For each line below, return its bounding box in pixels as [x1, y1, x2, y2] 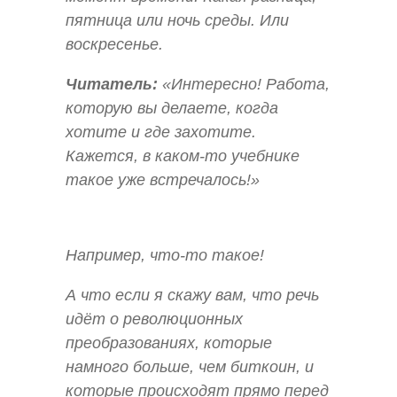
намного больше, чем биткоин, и [66, 358, 314, 377]
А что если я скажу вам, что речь [66, 286, 319, 305]
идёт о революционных [66, 310, 243, 329]
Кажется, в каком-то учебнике [66, 146, 300, 165]
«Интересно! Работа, [158, 74, 330, 93]
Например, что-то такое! [66, 245, 264, 264]
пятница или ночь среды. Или [66, 11, 289, 29]
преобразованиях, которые [66, 334, 272, 353]
